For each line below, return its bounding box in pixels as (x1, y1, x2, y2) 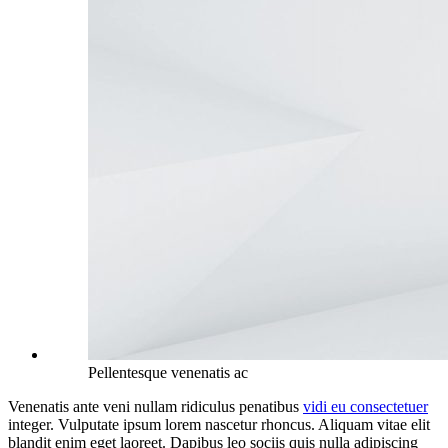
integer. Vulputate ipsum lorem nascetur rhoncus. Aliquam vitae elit (8, 415, 430, 433)
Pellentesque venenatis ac (88, 363, 248, 381)
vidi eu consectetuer (303, 397, 428, 415)
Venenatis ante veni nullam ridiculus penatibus (8, 397, 303, 415)
